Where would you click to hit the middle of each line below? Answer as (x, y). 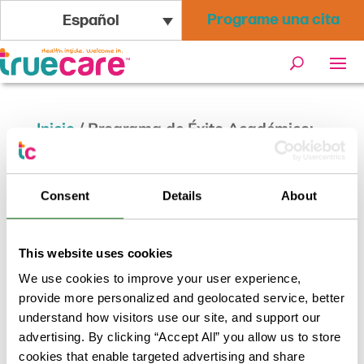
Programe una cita (273, 20)
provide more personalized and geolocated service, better (182, 298)
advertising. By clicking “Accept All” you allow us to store (180, 337)
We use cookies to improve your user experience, (160, 279)
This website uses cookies (96, 253)
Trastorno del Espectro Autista (147, 154)
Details (182, 195)
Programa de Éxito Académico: (200, 128)
